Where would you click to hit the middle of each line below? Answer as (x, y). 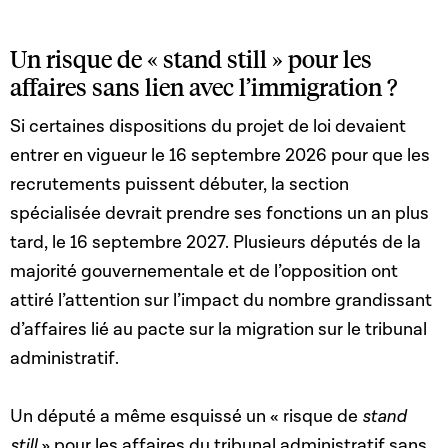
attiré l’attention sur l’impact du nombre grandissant (221, 301)
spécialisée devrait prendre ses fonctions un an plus (219, 214)
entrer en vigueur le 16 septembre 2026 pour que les (220, 156)
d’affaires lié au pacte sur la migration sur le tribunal (218, 330)
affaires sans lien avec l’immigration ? (203, 87)
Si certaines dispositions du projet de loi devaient (208, 127)
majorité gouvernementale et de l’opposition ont (204, 272)
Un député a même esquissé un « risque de (186, 417)
